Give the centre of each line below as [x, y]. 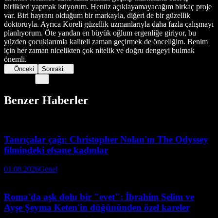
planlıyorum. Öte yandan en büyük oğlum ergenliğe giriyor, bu [100, 33]
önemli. [15, 59]
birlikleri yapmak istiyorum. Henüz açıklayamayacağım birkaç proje [108, 6]
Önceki [24, 69]
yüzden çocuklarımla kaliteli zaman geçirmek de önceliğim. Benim [106, 41]
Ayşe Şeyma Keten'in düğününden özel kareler [97, 207]
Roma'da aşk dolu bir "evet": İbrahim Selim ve [99, 197]
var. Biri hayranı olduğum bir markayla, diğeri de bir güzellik [97, 15]
